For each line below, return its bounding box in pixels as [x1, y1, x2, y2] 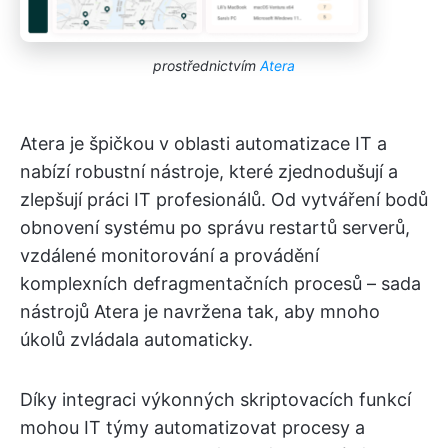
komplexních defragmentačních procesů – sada [20, 272, 421, 294]
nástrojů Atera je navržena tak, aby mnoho [20, 300, 380, 322]
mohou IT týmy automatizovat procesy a [20, 416, 365, 438]
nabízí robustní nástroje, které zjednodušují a [20, 160, 398, 182]
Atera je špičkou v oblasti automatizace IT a [20, 132, 387, 154]
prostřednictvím [153, 56, 260, 74]
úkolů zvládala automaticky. [20, 328, 253, 350]
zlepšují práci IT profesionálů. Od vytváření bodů [20, 188, 428, 210]
